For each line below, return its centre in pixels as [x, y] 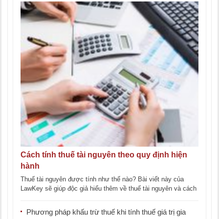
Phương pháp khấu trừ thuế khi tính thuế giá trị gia [106, 212]
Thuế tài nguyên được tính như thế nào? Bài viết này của [102, 179]
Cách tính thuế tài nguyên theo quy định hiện [104, 154]
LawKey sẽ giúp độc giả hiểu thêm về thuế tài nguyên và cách [109, 188]
